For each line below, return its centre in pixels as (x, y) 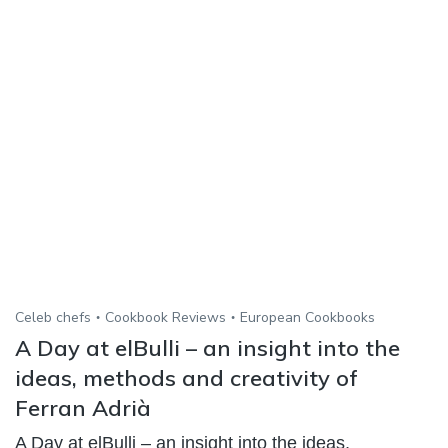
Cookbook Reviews (165, 317)
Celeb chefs (53, 317)
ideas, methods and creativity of (186, 377)
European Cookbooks (307, 317)
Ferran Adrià (83, 407)
